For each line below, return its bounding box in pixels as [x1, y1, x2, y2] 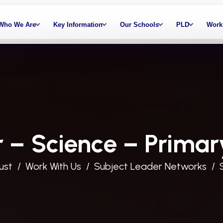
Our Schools [119, 20, 159, 28]
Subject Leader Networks [94, 160, 207, 172]
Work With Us [25, 160, 81, 172]
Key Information [53, 20, 103, 28]
